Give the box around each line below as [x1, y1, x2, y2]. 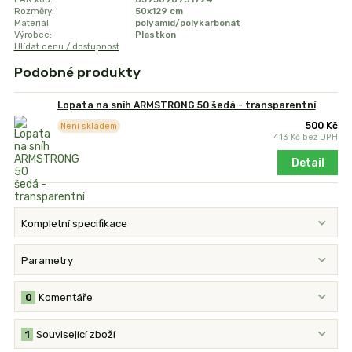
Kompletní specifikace [21, 217, 128, 229]
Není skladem [60, 120, 117, 131]
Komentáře [38, 291, 93, 304]
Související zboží [36, 328, 116, 341]
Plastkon [134, 29, 176, 41]
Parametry [21, 254, 74, 266]
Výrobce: [13, 29, 52, 41]
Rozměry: [13, 5, 54, 17]
